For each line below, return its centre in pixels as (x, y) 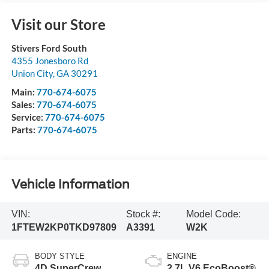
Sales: (24, 104)
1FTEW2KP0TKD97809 (64, 228)
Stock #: (144, 214)
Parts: (24, 129)
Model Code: (213, 214)
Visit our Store (58, 24)
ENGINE (182, 256)
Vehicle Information (70, 185)
